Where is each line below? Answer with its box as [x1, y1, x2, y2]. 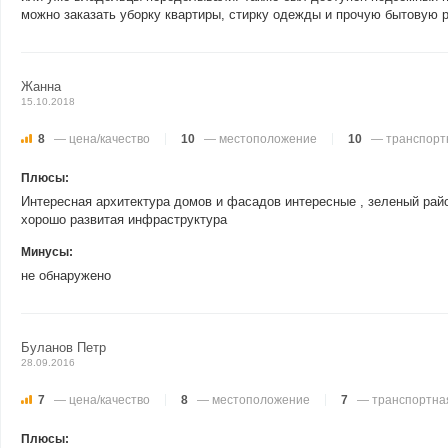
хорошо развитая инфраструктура [21, 212, 227, 227]
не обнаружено [21, 268, 111, 283]
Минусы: [21, 245, 73, 259]
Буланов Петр [21, 340, 106, 355]
